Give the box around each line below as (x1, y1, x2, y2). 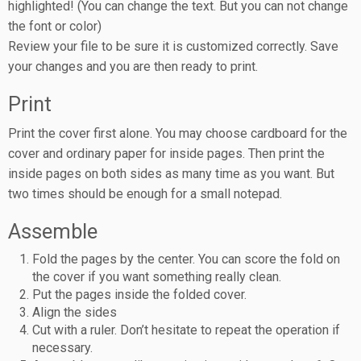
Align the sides (32, 304, 117, 320)
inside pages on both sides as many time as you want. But (8, 165, 334, 181)
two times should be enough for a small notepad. (8, 185, 282, 201)
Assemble (8, 218, 98, 243)
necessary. (32, 339, 93, 355)
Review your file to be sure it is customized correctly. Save (8, 38, 338, 54)
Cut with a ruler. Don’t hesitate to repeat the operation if (32, 322, 340, 338)
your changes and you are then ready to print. (8, 58, 258, 74)
